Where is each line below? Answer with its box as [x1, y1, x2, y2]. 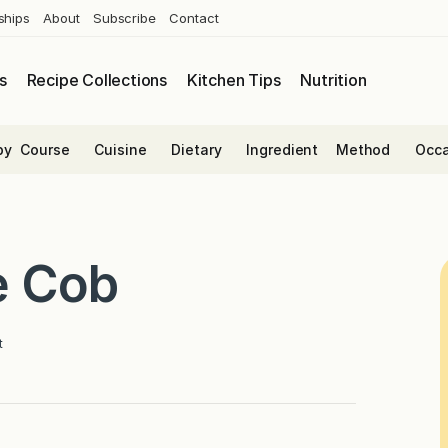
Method [335, 140, 391, 158]
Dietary [171, 140, 222, 158]
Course [20, 140, 70, 158]
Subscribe [92, 9, 157, 26]
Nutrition [300, 70, 367, 91]
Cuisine [94, 140, 147, 158]
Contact [169, 9, 219, 26]
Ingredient [246, 140, 319, 158]
